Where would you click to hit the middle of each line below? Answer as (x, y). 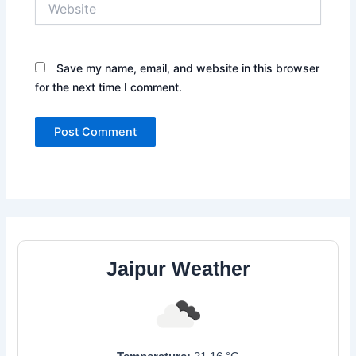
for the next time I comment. (109, 87)
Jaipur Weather (178, 269)
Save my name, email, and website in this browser (188, 68)
